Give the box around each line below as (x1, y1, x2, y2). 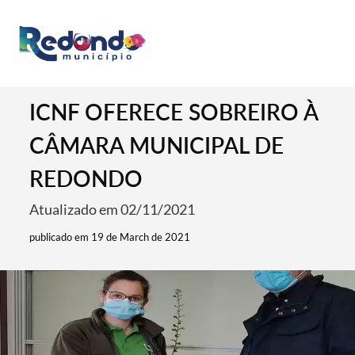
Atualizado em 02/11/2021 (29, 200, 196, 218)
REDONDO (29, 165, 143, 192)
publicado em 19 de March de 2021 (29, 231, 191, 243)
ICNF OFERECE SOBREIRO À (29, 98, 319, 125)
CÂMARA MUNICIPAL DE (29, 132, 284, 158)
